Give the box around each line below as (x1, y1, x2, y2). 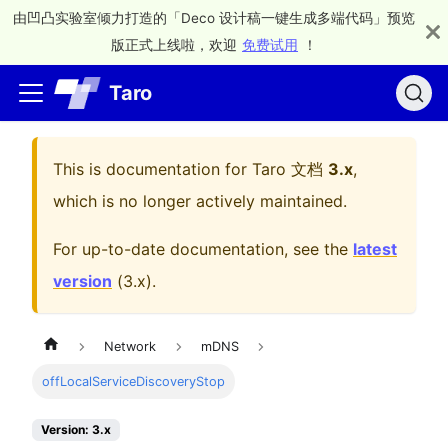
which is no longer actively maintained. (53, 191, 347, 211)
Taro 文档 (252, 159, 323, 179)
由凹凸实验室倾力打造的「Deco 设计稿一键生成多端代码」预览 (13, 10, 415, 26)
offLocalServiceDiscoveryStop (42, 374, 226, 390)
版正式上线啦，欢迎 (111, 37, 237, 53)
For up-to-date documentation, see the (53, 239, 353, 259)
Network (104, 339, 157, 355)
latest (353, 239, 397, 259)
